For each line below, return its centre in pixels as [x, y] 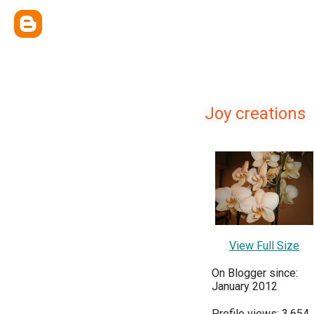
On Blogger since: [255, 273]
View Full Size [264, 246]
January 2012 [245, 286]
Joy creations [255, 114]
